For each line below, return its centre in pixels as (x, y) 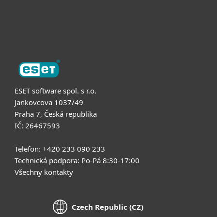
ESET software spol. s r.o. (55, 90)
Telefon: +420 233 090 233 (60, 148)
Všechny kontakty (44, 172)
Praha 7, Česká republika (56, 114)
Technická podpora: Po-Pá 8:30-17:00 (77, 160)
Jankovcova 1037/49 (49, 102)
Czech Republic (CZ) (107, 207)
